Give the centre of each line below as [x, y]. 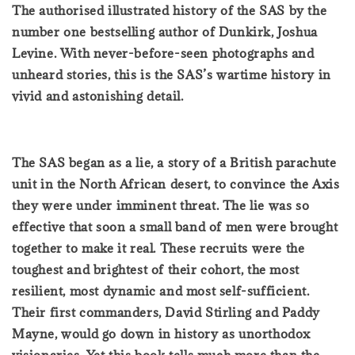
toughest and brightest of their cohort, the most [156, 269]
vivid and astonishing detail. [98, 95]
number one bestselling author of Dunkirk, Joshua [165, 31]
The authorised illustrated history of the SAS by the [170, 10]
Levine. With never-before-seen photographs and [163, 53]
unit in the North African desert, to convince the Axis [176, 183]
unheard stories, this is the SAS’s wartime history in [172, 74]
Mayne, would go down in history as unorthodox [162, 333]
